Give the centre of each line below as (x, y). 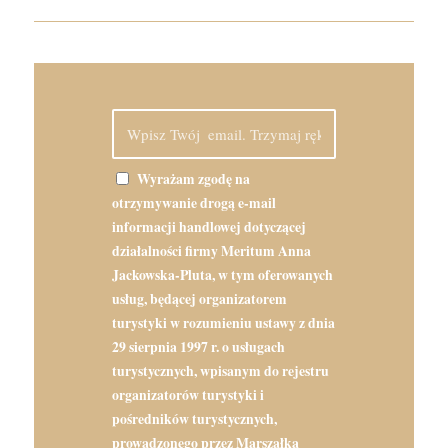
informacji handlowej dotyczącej (208, 226)
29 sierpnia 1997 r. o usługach (198, 346)
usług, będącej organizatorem (199, 298)
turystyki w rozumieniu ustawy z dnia (223, 322)
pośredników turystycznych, (194, 418)
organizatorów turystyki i (187, 394)
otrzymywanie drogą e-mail (193, 202)
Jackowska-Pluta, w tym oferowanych (222, 274)
